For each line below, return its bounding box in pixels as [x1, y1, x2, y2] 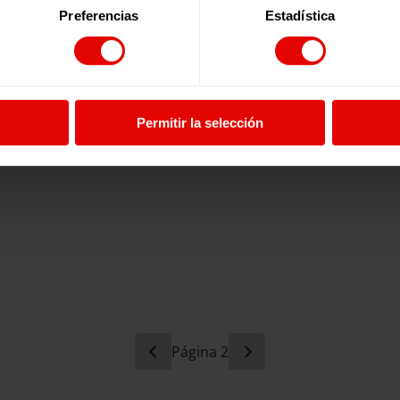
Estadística [264, 7, 336, 23]
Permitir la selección [137, 114, 263, 130]
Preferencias [59, 7, 139, 23]
